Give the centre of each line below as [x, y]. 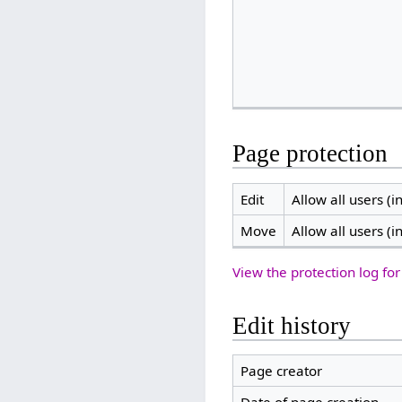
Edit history [292, 325]
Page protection [310, 154]
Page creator [281, 371]
